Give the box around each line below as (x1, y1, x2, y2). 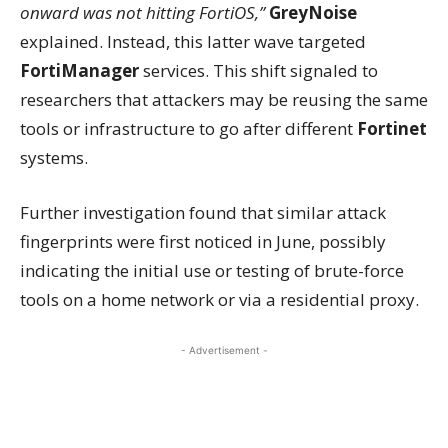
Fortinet (357, 117, 427, 140)
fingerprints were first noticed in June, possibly (20, 230, 386, 253)
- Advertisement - (180, 344, 268, 356)
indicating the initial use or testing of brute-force (20, 259, 404, 282)
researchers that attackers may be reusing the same (20, 88, 428, 111)
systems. (20, 146, 88, 169)
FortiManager (20, 59, 139, 82)
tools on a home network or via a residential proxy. (20, 288, 419, 311)
